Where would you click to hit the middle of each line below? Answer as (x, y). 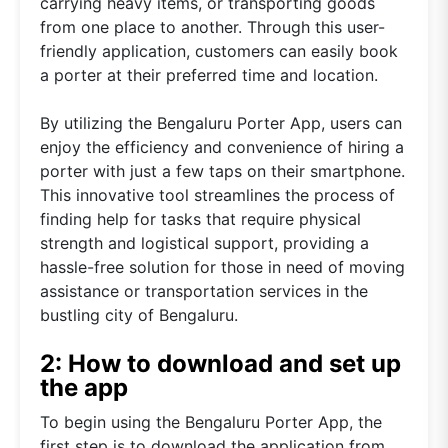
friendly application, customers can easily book (219, 50)
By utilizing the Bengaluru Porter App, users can (221, 122)
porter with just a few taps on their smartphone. (222, 170)
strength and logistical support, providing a (204, 242)
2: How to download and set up (220, 363)
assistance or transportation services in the (204, 290)
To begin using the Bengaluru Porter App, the (211, 421)
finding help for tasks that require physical (200, 218)
